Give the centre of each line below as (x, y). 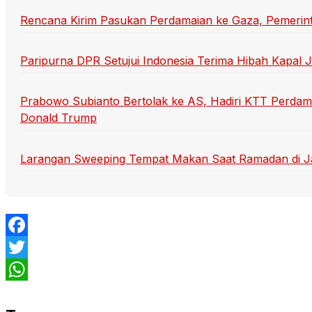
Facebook (32, 247)
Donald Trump (58, 118)
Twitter (24, 269)
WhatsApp (33, 291)
